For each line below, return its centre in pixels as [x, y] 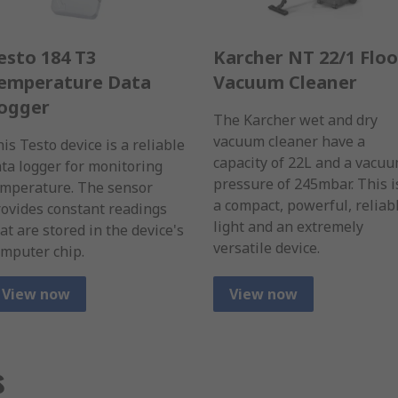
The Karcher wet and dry [295, 120]
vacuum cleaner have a [289, 142]
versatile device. [267, 248]
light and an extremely [288, 227]
